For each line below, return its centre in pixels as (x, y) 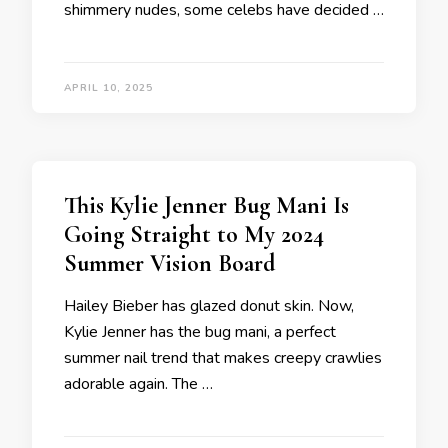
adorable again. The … (138, 384)
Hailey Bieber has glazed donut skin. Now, (209, 306)
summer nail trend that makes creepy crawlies (223, 358)
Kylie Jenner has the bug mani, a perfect (200, 332)
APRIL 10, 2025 (108, 88)
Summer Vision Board (169, 263)
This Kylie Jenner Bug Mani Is (206, 205)
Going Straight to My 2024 (194, 234)
